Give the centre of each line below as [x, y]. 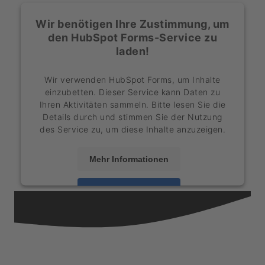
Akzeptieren [129, 190]
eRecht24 [183, 224]
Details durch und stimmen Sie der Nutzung [132, 117]
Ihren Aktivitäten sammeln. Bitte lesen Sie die [132, 104]
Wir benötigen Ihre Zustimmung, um [132, 24]
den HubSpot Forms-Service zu [132, 37]
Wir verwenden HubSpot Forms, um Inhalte [132, 79]
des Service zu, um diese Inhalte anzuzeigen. [132, 129]
